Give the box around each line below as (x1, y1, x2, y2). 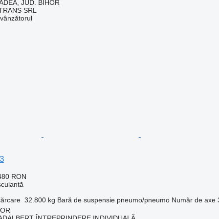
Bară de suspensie (57, 196, 115, 204)
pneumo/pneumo (116, 196, 170, 204)
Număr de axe (171, 196, 216, 204)
